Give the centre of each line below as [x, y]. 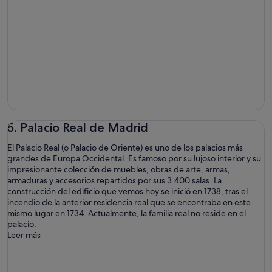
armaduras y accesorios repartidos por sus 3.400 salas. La [114, 180]
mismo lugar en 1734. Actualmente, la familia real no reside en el [127, 213]
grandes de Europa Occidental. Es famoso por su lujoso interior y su [134, 158]
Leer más [24, 235]
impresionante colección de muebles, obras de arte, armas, [119, 169]
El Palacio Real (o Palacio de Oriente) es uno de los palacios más [125, 147]
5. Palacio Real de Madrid [78, 127]
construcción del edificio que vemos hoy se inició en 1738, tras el [127, 191]
